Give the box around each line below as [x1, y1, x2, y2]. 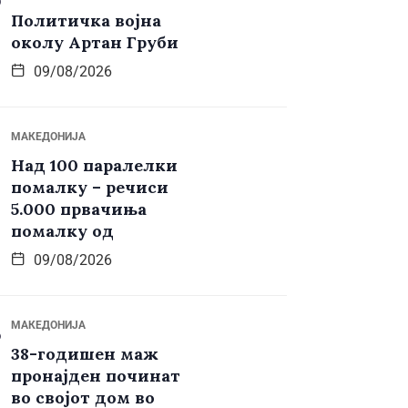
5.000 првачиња [11, 199, 147, 220]
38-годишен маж [11, 343, 158, 365]
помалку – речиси [11, 177, 168, 199]
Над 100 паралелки [11, 155, 178, 177]
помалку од [11, 220, 114, 242]
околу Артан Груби [11, 32, 178, 54]
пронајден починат [11, 365, 180, 387]
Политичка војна [11, 10, 161, 32]
